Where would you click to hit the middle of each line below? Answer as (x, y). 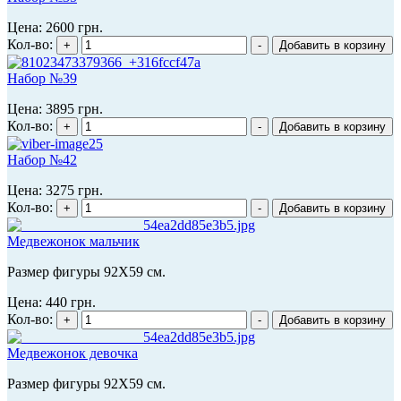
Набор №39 (42, 78)
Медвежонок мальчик (73, 241)
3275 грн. (74, 190)
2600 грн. (74, 27)
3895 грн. (74, 108)
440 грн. (71, 302)
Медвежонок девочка (73, 353)
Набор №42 (42, 159)
